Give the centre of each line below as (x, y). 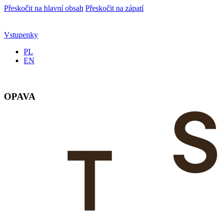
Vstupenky (21, 35)
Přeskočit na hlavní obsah (44, 8)
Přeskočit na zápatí (114, 8)
